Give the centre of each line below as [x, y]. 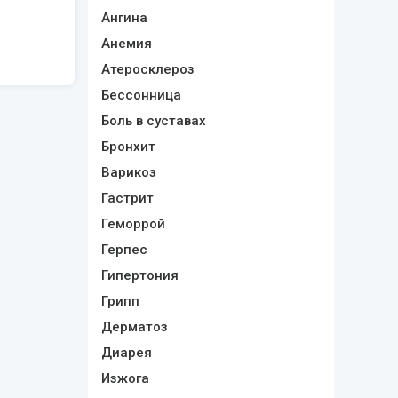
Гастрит [127, 198]
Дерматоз [134, 327]
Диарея [126, 353]
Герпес [124, 250]
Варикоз [128, 172]
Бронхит [128, 147]
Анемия [126, 44]
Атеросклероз [147, 69]
